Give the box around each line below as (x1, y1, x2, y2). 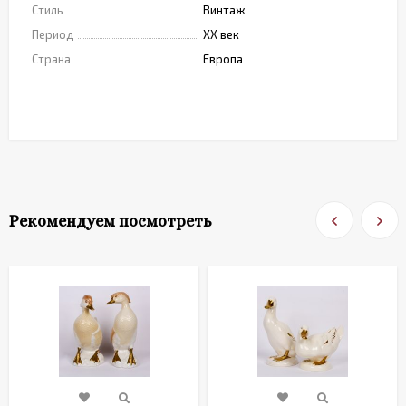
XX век (203, 27, 239, 42)
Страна (32, 52, 71, 66)
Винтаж (203, 3, 246, 17)
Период (32, 27, 73, 42)
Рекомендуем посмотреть (9, 212, 211, 230)
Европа (203, 52, 243, 66)
